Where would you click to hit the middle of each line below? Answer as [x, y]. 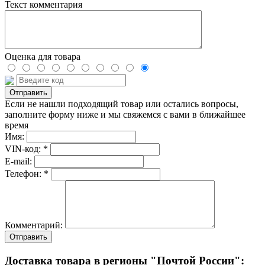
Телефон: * [27, 174]
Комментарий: [35, 225]
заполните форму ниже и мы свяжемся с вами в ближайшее [125, 115]
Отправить [28, 237]
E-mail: [20, 161]
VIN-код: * [26, 149]
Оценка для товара [43, 57]
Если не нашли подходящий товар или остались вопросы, [122, 104]
